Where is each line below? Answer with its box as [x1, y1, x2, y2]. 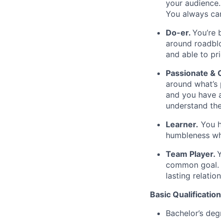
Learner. [166, 119, 198, 129]
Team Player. [166, 149, 215, 159]
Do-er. [166, 28, 190, 37]
